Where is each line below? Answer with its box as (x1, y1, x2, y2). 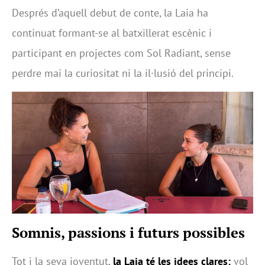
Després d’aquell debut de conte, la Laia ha (12, 5, 208, 20)
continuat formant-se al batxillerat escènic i (12, 25, 212, 40)
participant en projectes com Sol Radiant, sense (12, 46, 231, 60)
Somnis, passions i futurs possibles (12, 223, 245, 243)
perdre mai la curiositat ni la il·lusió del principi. (12, 66, 234, 80)
